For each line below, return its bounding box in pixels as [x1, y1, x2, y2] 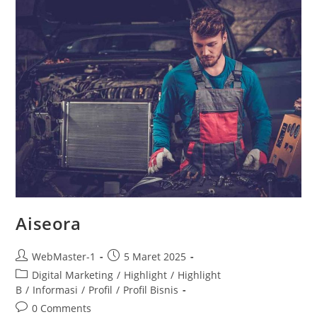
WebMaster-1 [32, 249, 96, 263]
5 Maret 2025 [124, 249, 187, 263]
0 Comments [32, 301, 92, 315]
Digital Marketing [32, 267, 114, 282]
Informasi [33, 282, 79, 296]
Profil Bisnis [123, 282, 179, 296]
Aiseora [16, 211, 81, 235]
